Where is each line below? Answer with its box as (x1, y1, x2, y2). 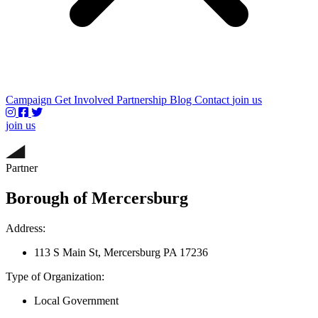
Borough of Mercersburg (6, 188, 188, 207)
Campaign (6, 94, 55, 106)
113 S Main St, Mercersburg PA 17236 (34, 246, 208, 258)
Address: (6, 221, 45, 234)
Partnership (116, 94, 170, 106)
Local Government (34, 294, 119, 307)
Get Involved (55, 94, 116, 106)
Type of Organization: (6, 270, 104, 283)
